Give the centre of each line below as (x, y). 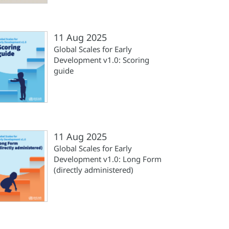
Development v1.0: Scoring (101, 60)
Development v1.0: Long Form (108, 159)
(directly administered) (94, 170)
